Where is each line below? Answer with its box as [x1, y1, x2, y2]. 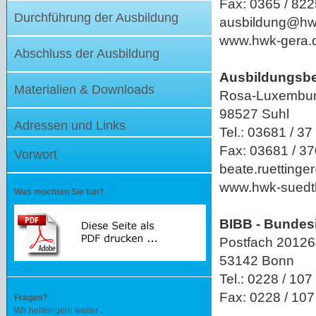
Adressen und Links [14, 119, 126, 133]
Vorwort [14, 147, 57, 162]
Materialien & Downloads [14, 83, 154, 97]
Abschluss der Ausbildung [14, 47, 159, 61]
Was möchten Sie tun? [14, 187, 104, 197]
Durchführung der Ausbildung [14, 11, 178, 25]
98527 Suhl [219, 106, 289, 121]
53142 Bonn [219, 253, 294, 268]
